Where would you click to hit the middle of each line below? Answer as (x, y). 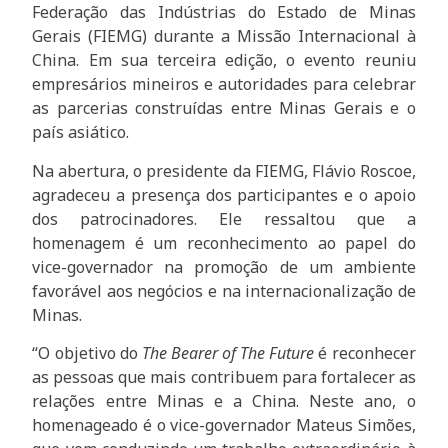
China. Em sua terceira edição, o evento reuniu (224, 60)
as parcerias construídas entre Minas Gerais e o (224, 108)
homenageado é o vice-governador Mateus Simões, (224, 425)
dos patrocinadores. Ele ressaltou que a (224, 218)
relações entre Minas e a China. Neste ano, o (224, 401)
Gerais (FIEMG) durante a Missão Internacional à (224, 36)
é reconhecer (365, 353)
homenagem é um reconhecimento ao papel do (224, 242)
